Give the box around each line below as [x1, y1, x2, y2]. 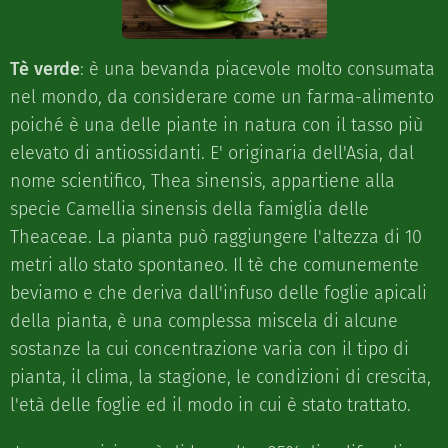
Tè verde [10, 58, 80, 81]
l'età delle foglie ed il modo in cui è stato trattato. [10, 394, 411, 417]
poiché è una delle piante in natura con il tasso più [10, 114, 423, 137]
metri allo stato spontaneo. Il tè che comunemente [10, 254, 419, 277]
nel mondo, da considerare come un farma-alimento [10, 86, 434, 109]
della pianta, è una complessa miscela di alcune [10, 310, 398, 333]
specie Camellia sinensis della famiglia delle [10, 198, 369, 221]
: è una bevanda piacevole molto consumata [80, 58, 435, 81]
